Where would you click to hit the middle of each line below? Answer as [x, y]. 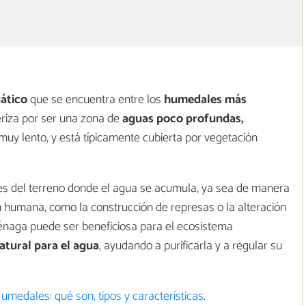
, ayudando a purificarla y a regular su [191, 246]
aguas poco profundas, [183, 119]
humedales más [205, 100]
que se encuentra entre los [96, 100]
